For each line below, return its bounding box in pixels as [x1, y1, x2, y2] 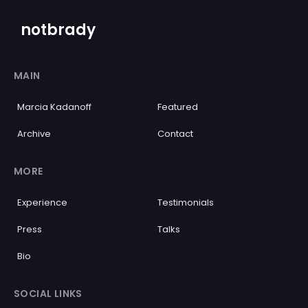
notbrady [21, 19, 96, 41]
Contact [157, 127, 193, 140]
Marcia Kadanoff [17, 100, 91, 113]
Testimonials [157, 196, 214, 209]
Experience [17, 196, 67, 209]
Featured [157, 100, 198, 113]
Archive [17, 127, 51, 140]
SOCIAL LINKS [14, 287, 82, 300]
